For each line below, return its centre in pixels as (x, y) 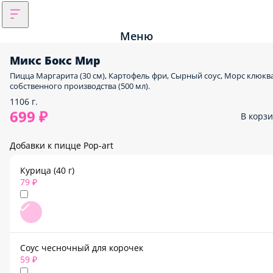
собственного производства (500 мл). (80, 82)
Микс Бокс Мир (55, 57)
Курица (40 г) (48, 167)
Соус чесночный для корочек (82, 246)
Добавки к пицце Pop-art (62, 142)
